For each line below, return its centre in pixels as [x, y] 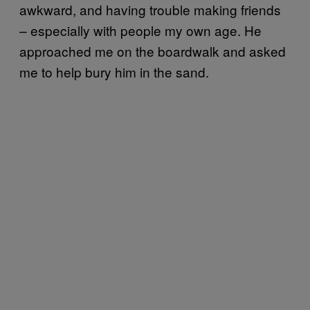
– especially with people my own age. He [140, 30]
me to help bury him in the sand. [116, 71]
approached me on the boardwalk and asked [153, 51]
